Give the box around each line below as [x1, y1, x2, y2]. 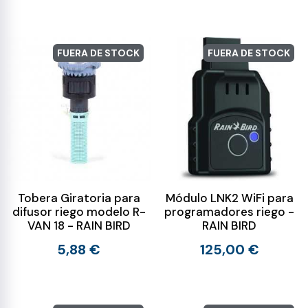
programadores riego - [164, 204, 294, 219]
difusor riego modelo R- [12, 204, 146, 219]
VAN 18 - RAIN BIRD [27, 218, 131, 233]
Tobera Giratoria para [17, 190, 140, 206]
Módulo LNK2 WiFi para [165, 190, 294, 206]
